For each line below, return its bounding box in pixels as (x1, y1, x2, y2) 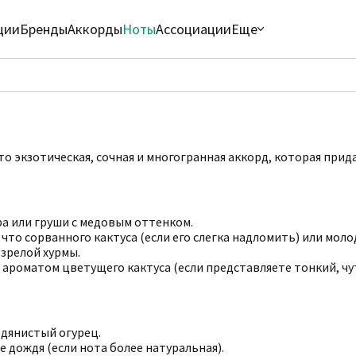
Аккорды (68, 20, 123, 38)
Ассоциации (156, 20, 232, 38)
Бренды (20, 20, 68, 38)
